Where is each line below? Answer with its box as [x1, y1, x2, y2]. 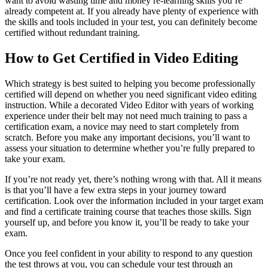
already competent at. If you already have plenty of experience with [5, 6, 258, 17]
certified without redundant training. [5, 28, 140, 38]
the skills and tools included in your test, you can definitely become [5, 17, 257, 28]
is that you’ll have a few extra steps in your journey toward [5, 185, 226, 196]
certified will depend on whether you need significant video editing [5, 89, 257, 100]
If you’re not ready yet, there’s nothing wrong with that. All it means [5, 174, 261, 185]
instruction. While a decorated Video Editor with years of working [5, 100, 254, 111]
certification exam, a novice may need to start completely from [5, 121, 239, 132]
